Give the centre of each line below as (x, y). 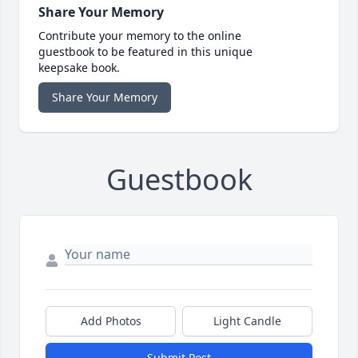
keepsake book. (79, 68)
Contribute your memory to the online (140, 36)
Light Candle (247, 321)
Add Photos (111, 321)
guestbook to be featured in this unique (145, 52)
